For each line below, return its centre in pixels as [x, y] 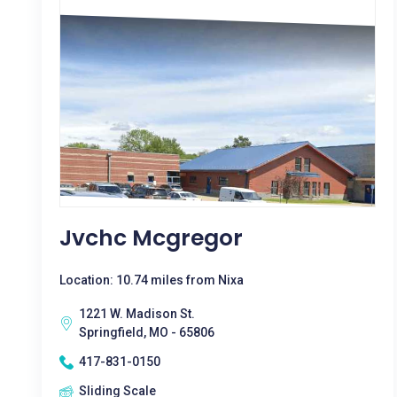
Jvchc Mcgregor [151, 238]
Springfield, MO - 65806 [147, 332]
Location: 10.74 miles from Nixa [152, 280]
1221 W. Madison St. [137, 314]
